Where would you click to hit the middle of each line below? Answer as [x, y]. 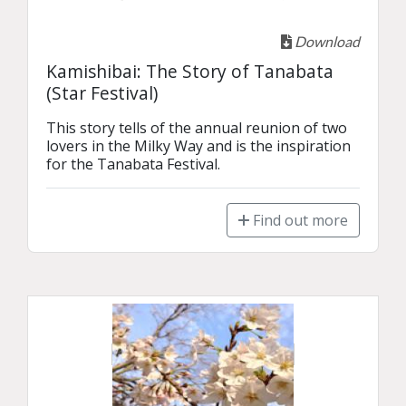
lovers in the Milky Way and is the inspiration [198, 146]
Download [326, 41]
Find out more [299, 220]
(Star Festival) [102, 93]
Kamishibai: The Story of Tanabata [190, 71]
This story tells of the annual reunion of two [197, 128]
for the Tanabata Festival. [133, 164]
